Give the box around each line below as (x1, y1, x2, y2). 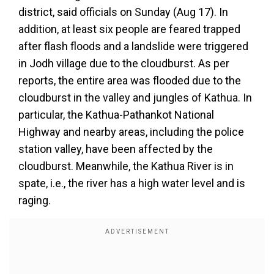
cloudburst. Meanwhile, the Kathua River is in (18, 160, 234, 172)
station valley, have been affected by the (18, 143, 213, 155)
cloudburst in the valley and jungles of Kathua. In (18, 91, 252, 104)
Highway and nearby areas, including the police (18, 125, 244, 138)
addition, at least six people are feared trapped (18, 23, 240, 35)
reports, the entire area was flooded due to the (18, 74, 241, 87)
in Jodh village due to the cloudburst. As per (18, 57, 229, 70)
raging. (18, 194, 51, 207)
